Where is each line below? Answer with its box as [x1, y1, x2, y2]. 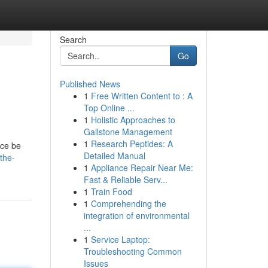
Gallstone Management [83, 126, 172, 138]
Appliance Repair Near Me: [90, 162, 193, 173]
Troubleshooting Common [83, 245, 182, 257]
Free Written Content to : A [90, 90, 193, 102]
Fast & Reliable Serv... [83, 173, 167, 185]
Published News [59, 78, 120, 90]
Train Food [90, 185, 132, 197]
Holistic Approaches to [90, 114, 175, 126]
